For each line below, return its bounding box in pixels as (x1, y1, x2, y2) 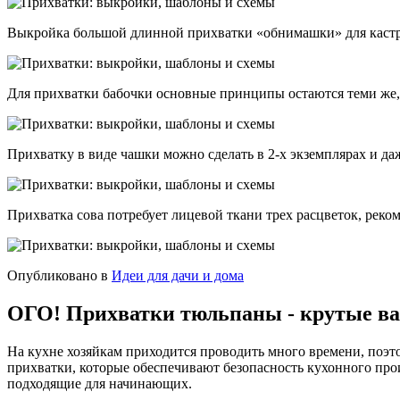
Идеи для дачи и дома (112, 268, 244, 284)
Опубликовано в (7, 268, 108, 284)
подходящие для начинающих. (7, 376, 192, 392)
